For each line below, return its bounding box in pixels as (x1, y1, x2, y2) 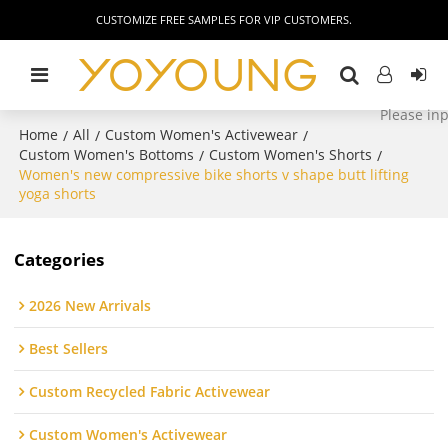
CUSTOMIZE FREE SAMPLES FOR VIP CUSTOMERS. (96, 12, 352, 27)
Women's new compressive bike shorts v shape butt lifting (19, 165, 410, 184)
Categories (14, 247, 105, 271)
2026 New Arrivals (29, 296, 152, 316)
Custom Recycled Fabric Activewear (29, 382, 271, 402)
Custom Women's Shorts (209, 145, 373, 164)
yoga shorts (19, 184, 97, 203)
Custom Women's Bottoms (19, 145, 195, 164)
